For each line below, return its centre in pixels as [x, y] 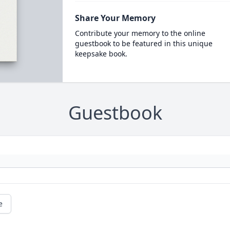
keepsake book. [101, 54]
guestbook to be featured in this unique [143, 43]
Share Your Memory [115, 18]
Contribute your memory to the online [140, 33]
